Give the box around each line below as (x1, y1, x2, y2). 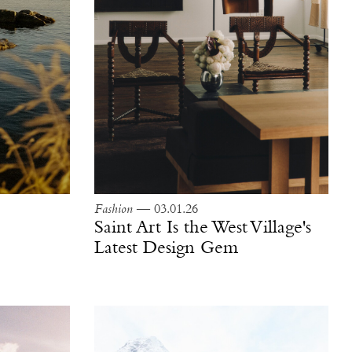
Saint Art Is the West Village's (93, 218, 311, 238)
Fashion (93, 203, 133, 217)
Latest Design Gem (93, 239, 238, 258)
